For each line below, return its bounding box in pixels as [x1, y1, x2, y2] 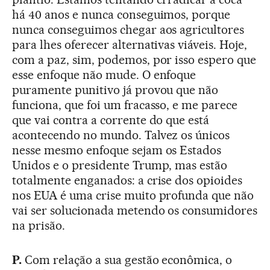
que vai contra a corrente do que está [12, 113, 210, 128]
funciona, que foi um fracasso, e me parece [12, 98, 238, 113]
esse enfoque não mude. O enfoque [12, 67, 196, 83]
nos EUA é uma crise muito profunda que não [12, 188, 254, 203]
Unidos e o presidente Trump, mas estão [12, 158, 228, 173]
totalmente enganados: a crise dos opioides [12, 173, 243, 188]
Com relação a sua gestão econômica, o [21, 253, 233, 268]
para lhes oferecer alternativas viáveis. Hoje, [12, 37, 248, 52]
